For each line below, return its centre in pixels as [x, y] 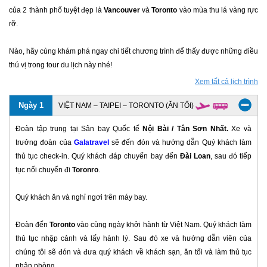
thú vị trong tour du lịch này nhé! [60, 65]
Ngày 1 [31, 105]
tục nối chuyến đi [44, 170]
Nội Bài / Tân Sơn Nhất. [185, 129]
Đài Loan [194, 156]
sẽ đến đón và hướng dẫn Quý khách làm [180, 143]
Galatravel [91, 143]
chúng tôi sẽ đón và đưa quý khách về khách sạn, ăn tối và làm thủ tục [133, 252]
